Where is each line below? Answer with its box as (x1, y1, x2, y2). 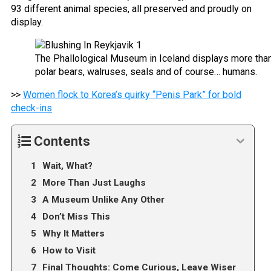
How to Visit (42, 244, 96, 256)
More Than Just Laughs (42, 177, 146, 188)
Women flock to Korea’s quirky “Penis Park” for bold (23, 88, 241, 100)
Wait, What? (42, 160, 93, 171)
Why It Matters (42, 227, 105, 239)
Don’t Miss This (42, 211, 110, 222)
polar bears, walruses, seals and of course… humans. (35, 65, 257, 77)
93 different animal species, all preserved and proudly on (11, 2, 252, 15)
